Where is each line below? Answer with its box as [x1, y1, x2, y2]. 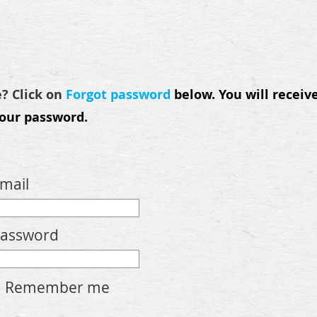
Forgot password [66, 86, 171, 104]
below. [171, 86, 215, 104]
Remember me [5, 277, 110, 297]
